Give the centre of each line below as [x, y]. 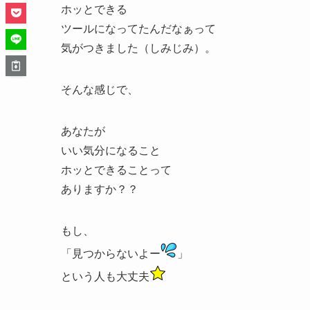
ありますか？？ [100, 190]
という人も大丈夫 [105, 277]
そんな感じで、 [100, 90]
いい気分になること [111, 151]
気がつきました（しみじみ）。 [138, 48]
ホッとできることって [116, 170]
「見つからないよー [111, 254]
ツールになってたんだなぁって [138, 29]
